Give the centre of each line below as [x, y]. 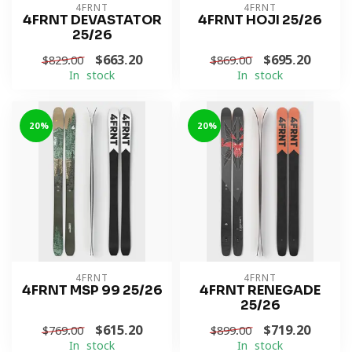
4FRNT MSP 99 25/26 [92, 290]
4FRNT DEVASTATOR [92, 20]
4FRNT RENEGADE [260, 290]
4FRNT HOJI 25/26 [260, 20]
